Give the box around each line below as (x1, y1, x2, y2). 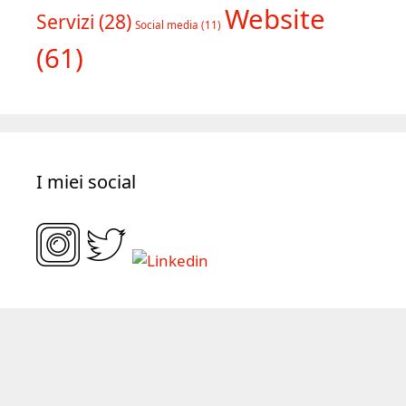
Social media (135, 17, 198, 32)
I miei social (36, 169, 136, 194)
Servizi (36, 7, 94, 34)
